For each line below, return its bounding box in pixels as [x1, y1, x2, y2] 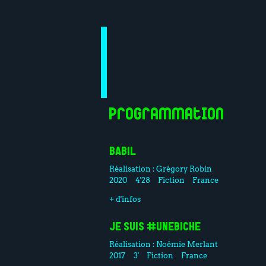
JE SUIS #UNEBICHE [109, 221, 201, 234]
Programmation [109, 107, 224, 124]
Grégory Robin [156, 163, 213, 173]
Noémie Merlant [156, 239, 218, 249]
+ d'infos [109, 194, 141, 204]
